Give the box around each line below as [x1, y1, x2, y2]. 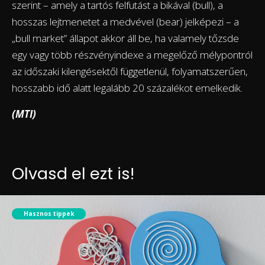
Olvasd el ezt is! [12, 162, 134, 185]
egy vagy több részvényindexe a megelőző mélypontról [12, 47, 253, 62]
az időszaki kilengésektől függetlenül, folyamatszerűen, [12, 64, 248, 78]
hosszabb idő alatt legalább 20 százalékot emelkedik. [12, 80, 243, 95]
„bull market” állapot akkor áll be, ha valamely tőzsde [12, 31, 239, 45]
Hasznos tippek [24, 209, 74, 218]
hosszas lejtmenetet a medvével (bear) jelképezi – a [12, 14, 239, 28]
